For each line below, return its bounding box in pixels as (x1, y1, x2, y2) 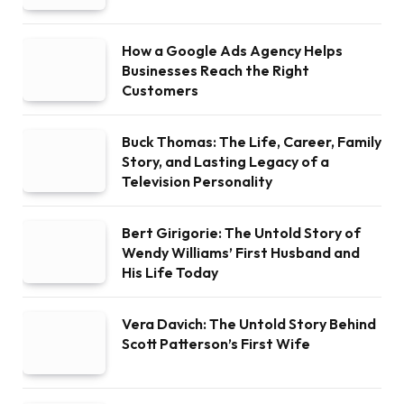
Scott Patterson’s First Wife (122, 335, 310, 353)
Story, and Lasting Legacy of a (122, 152, 329, 170)
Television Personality (122, 172, 272, 190)
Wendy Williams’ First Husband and (122, 243, 360, 262)
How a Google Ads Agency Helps (122, 41, 343, 60)
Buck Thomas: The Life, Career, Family (122, 133, 381, 151)
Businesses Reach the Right (122, 61, 309, 79)
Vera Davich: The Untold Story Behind (122, 315, 376, 333)
